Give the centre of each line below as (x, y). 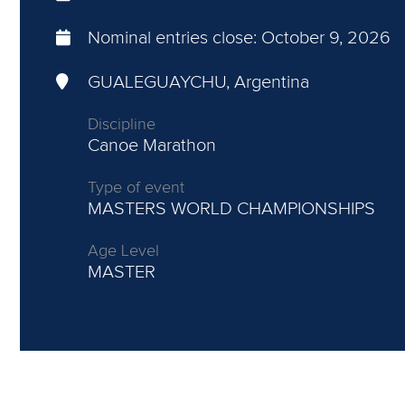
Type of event (136, 188)
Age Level (123, 251)
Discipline (122, 125)
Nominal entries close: (174, 38)
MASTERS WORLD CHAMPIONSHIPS (231, 209)
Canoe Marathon (152, 146)
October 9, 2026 (326, 38)
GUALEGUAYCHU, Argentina (198, 82)
